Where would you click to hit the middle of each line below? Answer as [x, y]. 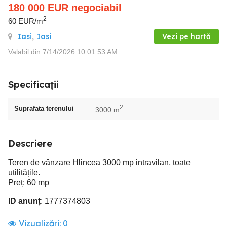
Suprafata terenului [44, 108]
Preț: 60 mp [29, 182]
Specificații [33, 84]
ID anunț [24, 201]
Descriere [30, 143]
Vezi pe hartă [186, 36]
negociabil [97, 8]
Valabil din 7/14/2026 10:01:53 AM [63, 51]
